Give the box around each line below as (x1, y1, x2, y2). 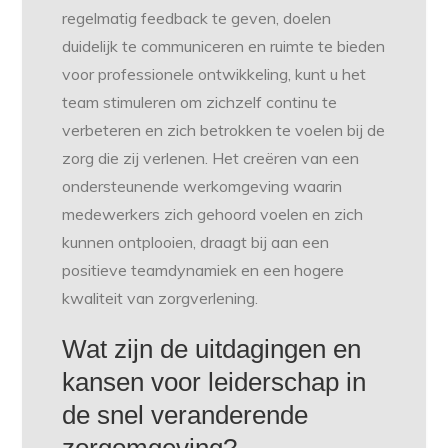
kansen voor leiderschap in (62, 367, 367, 398)
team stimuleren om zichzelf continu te (62, 92, 338, 113)
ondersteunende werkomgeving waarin (62, 176, 343, 197)
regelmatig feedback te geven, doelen (62, 8, 332, 29)
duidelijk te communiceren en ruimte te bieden (62, 36, 386, 57)
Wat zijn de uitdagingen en (62, 334, 362, 365)
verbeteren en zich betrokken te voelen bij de (62, 120, 386, 141)
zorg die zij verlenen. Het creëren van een (62, 148, 360, 169)
